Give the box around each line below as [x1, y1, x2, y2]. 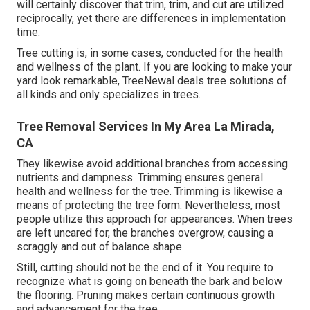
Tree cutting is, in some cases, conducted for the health [17, 46, 283, 60]
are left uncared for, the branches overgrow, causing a [17, 226, 273, 240]
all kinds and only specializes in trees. [17, 88, 201, 102]
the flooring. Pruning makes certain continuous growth [17, 289, 275, 302]
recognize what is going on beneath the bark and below [17, 275, 282, 289]
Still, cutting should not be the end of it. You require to [17, 261, 273, 275]
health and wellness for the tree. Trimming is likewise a [17, 185, 282, 199]
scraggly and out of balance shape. [17, 240, 184, 254]
